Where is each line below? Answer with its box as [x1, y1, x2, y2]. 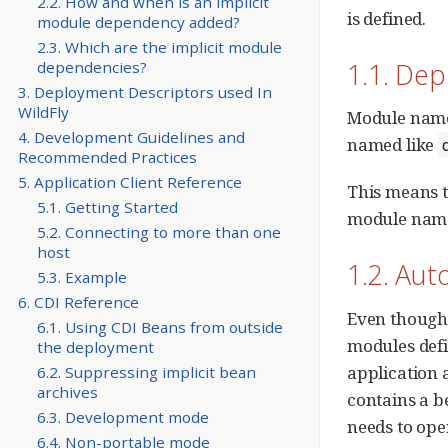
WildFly [17, 101, 69, 122]
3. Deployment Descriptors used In [17, 81, 272, 102]
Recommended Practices [17, 146, 197, 167]
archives [36, 382, 98, 403]
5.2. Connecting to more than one [36, 221, 281, 242]
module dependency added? [36, 11, 240, 32]
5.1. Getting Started [36, 196, 178, 217]
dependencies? [36, 56, 147, 77]
